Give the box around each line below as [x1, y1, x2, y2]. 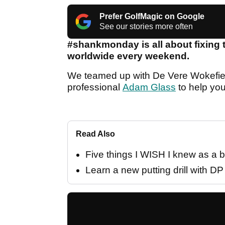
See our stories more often [99, 22, 193, 31]
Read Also [76, 130, 115, 139]
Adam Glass [123, 82, 176, 93]
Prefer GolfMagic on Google [99, 12, 204, 21]
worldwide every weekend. [67, 51, 192, 62]
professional [67, 82, 123, 93]
